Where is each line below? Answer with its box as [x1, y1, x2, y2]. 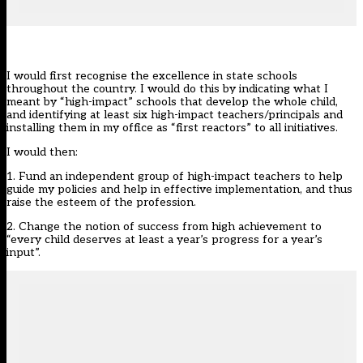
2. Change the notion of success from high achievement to [6, 220, 322, 234]
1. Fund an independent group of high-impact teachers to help [6, 169, 343, 184]
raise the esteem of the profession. [6, 195, 196, 210]
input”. [6, 246, 41, 260]
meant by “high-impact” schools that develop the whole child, [6, 95, 338, 109]
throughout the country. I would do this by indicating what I [6, 82, 328, 96]
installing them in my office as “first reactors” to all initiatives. [6, 121, 338, 135]
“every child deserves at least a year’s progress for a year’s [6, 233, 322, 247]
